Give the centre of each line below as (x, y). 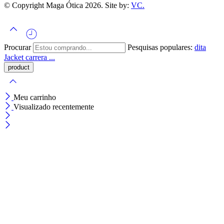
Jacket (15, 57)
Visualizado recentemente (54, 106)
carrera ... (40, 57)
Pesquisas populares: (161, 47)
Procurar (18, 47)
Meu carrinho (35, 97)
